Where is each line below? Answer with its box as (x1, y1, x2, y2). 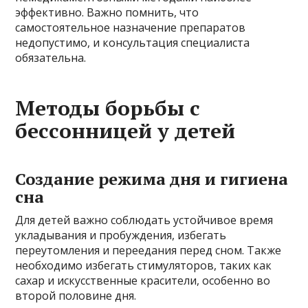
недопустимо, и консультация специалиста (15, 35, 250, 50)
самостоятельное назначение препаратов (15, 20, 246, 35)
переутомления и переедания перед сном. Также (15, 243, 282, 258)
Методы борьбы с (15, 94, 201, 122)
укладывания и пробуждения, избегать (15, 228, 227, 243)
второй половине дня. (15, 288, 137, 303)
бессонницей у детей (15, 117, 236, 144)
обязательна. (15, 50, 87, 65)
